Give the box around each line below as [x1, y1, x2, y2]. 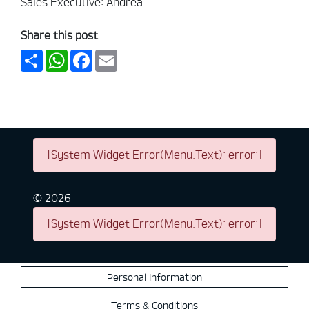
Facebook [92, 48, 140, 61]
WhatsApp [68, 48, 120, 61]
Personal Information [107, 271, 202, 283]
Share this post [21, 29, 98, 42]
